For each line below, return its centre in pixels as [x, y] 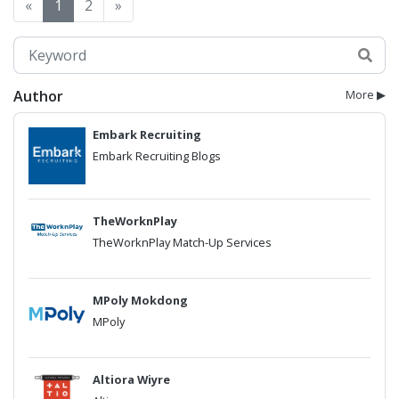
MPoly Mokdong [140, 300]
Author [38, 96]
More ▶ [366, 94]
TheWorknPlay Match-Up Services [182, 242]
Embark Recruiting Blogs [157, 156]
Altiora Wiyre [131, 379]
